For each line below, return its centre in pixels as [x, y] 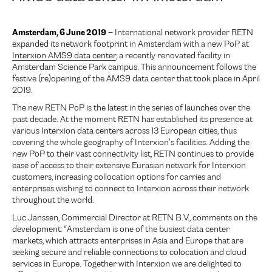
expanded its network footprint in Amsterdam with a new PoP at [131, 45]
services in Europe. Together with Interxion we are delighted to [127, 265]
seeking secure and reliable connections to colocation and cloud [129, 253]
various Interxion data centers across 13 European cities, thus [124, 132]
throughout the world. [53, 201]
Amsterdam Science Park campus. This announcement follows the [134, 68]
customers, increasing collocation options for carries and [117, 178]
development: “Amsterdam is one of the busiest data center [121, 230]
